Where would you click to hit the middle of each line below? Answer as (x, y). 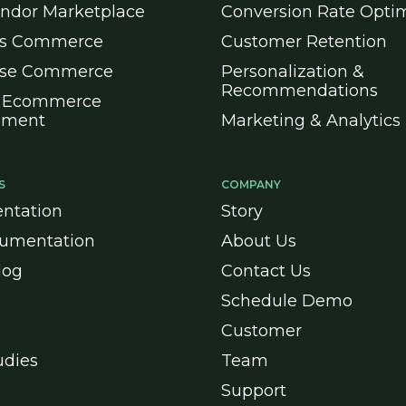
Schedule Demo (287, 301)
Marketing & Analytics (311, 121)
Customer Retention (304, 42)
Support (254, 391)
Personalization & (293, 72)
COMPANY (251, 184)
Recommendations (300, 91)
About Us (259, 241)
